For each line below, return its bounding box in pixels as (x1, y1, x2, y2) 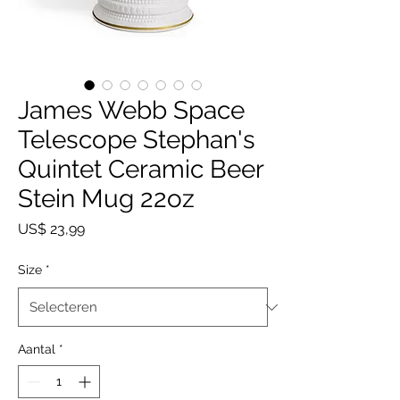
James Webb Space (18, 96, 245, 125)
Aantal (18, 342, 55, 356)
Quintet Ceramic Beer (18, 154, 263, 184)
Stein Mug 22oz (18, 184, 195, 213)
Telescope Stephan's (18, 125, 255, 154)
